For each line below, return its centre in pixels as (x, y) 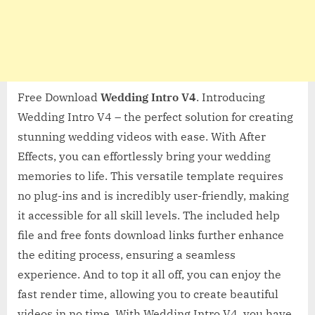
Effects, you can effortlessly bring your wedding (144, 156)
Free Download (59, 97)
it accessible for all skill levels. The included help (149, 215)
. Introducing (231, 97)
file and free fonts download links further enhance (151, 234)
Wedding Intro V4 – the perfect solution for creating (155, 116)
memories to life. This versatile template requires (150, 175)
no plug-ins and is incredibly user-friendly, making (153, 195)
